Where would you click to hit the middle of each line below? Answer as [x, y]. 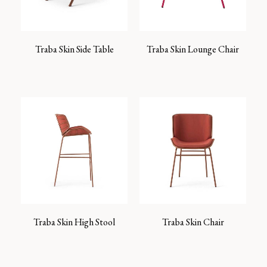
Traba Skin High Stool [74, 222]
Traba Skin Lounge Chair [193, 49]
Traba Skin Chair [193, 222]
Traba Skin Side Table [74, 49]
